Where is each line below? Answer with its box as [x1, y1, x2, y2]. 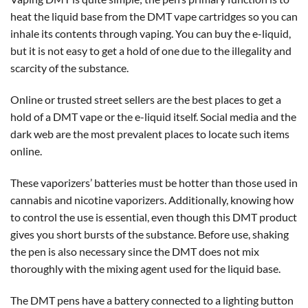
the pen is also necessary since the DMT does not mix [10, 244, 259, 258]
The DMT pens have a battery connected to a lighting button [10, 293, 294, 307]
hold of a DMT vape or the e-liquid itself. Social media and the [10, 110, 296, 124]
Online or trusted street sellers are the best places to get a [10, 93, 281, 107]
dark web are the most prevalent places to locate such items [10, 127, 289, 141]
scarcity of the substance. [10, 61, 129, 75]
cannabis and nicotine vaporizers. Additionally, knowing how [10, 192, 294, 206]
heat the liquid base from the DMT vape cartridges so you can [10, 10, 298, 23]
